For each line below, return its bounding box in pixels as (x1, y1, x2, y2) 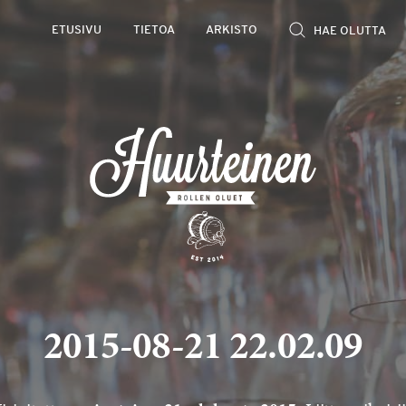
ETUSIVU (52, 24, 102, 37)
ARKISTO (206, 24, 258, 37)
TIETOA (132, 24, 175, 37)
